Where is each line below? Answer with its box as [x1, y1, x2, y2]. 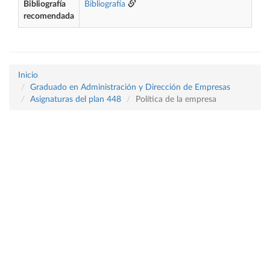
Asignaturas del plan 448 [30, 95, 121, 104]
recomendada [24, 12, 74, 20]
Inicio [18, 71, 38, 80]
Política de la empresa [136, 95, 216, 104]
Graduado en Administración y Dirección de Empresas [30, 83, 230, 92]
